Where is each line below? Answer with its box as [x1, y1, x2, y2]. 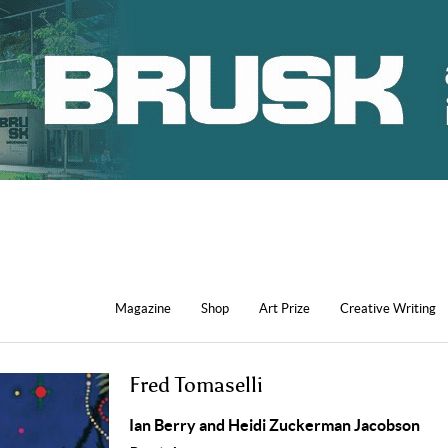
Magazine [115, 301, 171, 316]
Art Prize [259, 301, 310, 316]
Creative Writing [340, 301, 436, 316]
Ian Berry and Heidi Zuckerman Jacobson [129, 416, 420, 434]
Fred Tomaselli [129, 372, 263, 398]
